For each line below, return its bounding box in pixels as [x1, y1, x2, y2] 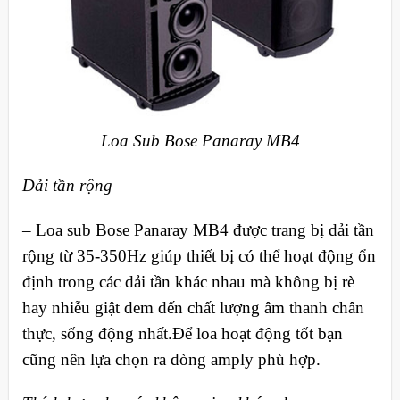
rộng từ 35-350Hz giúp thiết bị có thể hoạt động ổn [21, 246, 376, 265]
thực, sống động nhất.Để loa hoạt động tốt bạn [21, 323, 343, 343]
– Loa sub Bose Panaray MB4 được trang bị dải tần [21, 220, 374, 239]
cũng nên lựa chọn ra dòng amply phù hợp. [21, 349, 321, 369]
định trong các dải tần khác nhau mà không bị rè [21, 271, 354, 291]
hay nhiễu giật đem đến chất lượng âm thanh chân [21, 297, 364, 317]
